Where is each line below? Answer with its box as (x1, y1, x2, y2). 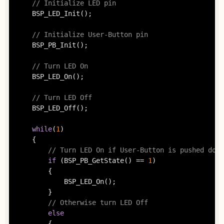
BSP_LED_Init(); (15, 9, 32, 18)
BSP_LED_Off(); (15, 104, 32, 112)
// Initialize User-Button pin (31, 30, 148, 39)
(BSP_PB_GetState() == (55, 156, 148, 165)
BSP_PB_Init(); (15, 41, 32, 49)
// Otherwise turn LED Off (47, 198, 148, 207)
